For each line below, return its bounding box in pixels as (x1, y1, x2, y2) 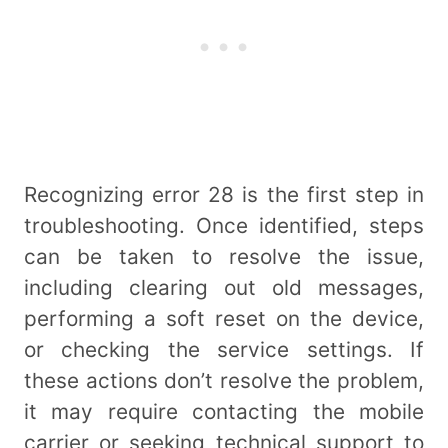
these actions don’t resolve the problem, (24, 368, 424, 394)
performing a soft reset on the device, (24, 306, 424, 332)
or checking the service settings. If (24, 337, 424, 363)
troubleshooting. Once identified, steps (24, 213, 424, 239)
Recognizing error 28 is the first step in (24, 182, 424, 208)
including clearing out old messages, (24, 275, 424, 301)
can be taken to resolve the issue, (24, 244, 424, 270)
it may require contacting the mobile (24, 399, 424, 425)
